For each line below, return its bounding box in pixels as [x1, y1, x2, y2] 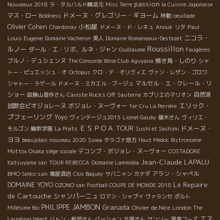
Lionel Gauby [123, 113, 156, 122]
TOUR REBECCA [49, 159, 89, 167]
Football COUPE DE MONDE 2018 [87, 181, 171, 190]
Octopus [69, 68, 90, 77]
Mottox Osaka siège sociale [7, 147, 76, 156]
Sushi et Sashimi [136, 125, 179, 133]
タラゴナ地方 [104, 136, 137, 144]
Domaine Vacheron [45, 34, 91, 43]
